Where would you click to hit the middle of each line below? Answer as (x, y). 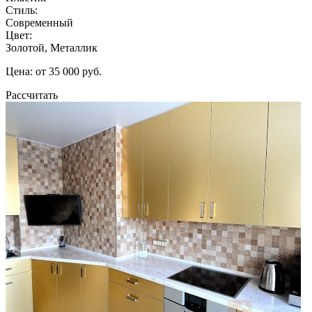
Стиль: (22, 10)
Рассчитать (32, 95)
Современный (39, 22)
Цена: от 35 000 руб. (54, 71)
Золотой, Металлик (52, 47)
